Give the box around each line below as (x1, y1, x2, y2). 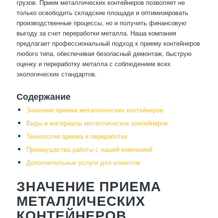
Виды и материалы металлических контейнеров (26, 118, 168, 128)
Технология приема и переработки (26, 131, 127, 141)
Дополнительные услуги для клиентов (26, 158, 140, 167)
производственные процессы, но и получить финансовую (16, 18, 186, 28)
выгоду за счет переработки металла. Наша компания (16, 28, 176, 38)
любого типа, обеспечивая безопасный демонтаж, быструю (16, 49, 192, 58)
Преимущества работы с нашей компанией (26, 145, 152, 154)
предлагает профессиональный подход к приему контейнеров (16, 38, 200, 48)
